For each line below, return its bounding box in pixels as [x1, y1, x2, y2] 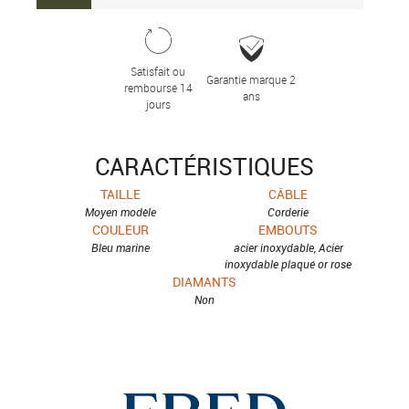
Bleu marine [91, 240, 151, 256]
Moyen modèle [85, 204, 157, 220]
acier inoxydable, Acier [233, 240, 343, 256]
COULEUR [92, 221, 150, 239]
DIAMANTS [173, 273, 236, 291]
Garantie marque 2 [206, 72, 296, 88]
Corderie [267, 204, 309, 220]
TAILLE [100, 185, 142, 204]
